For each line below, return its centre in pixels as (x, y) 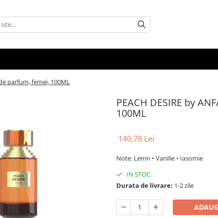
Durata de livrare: (145, 185)
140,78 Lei (136, 139)
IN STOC (138, 174)
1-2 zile (183, 185)
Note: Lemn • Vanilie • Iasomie (160, 158)
